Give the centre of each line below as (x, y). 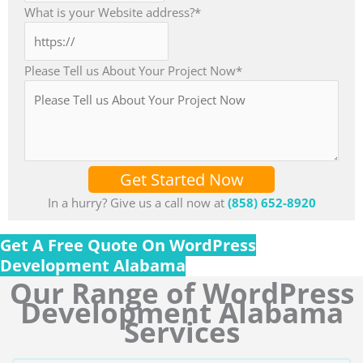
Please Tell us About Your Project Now (130, 70)
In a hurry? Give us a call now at (137, 202)
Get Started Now (181, 179)
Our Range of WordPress (181, 293)
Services (181, 331)
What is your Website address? (109, 13)
